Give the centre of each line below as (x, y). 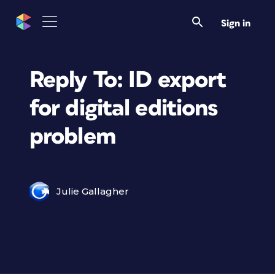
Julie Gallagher (93, 191)
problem (72, 137)
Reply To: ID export (128, 80)
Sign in (236, 23)
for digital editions (124, 108)
